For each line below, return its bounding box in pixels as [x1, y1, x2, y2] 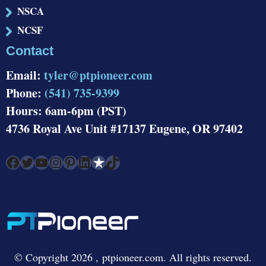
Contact [6, 43, 53, 58]
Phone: [6, 84, 45, 102]
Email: [6, 66, 44, 84]
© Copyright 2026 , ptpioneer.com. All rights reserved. [14, 250, 252, 265]
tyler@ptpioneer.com [44, 66, 153, 84]
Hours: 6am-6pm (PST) [6, 102, 126, 119]
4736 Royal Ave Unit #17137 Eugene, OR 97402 [6, 119, 243, 137]
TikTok [105, 152, 112, 172]
